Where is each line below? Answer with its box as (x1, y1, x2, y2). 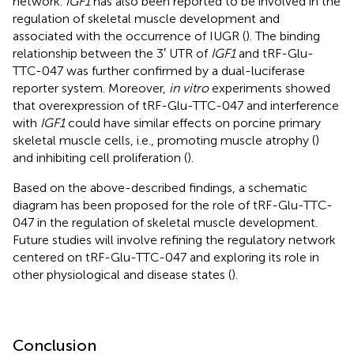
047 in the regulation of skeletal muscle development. (13, 214, 318, 230)
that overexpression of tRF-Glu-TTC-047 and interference (13, 97, 339, 113)
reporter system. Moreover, (13, 80, 169, 96)
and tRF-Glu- (235, 45, 314, 61)
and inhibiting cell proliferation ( (13, 149, 187, 165)
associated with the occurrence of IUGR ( (13, 28, 246, 43)
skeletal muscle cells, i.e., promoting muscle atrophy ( (13, 132, 315, 148)
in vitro (169, 80, 209, 96)
